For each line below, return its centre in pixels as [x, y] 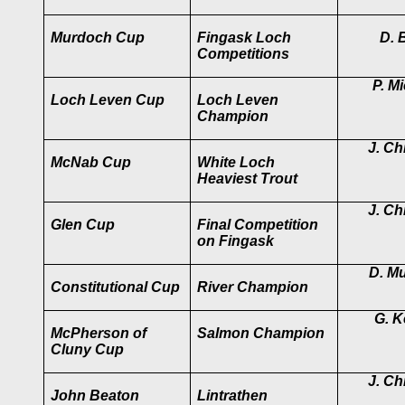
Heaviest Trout [248, 179]
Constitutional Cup [116, 287]
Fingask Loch [245, 38]
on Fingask [236, 241]
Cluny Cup [88, 349]
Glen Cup [83, 225]
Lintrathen [233, 396]
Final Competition [258, 225]
